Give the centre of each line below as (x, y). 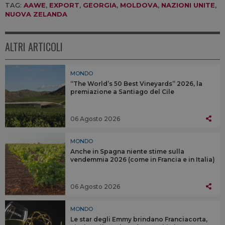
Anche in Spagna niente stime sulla (127, 151)
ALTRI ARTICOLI (34, 46)
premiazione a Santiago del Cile (122, 91)
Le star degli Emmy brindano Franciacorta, (139, 219)
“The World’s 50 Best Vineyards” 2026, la (136, 83)
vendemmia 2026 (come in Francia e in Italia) (143, 159)
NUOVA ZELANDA (36, 14)
